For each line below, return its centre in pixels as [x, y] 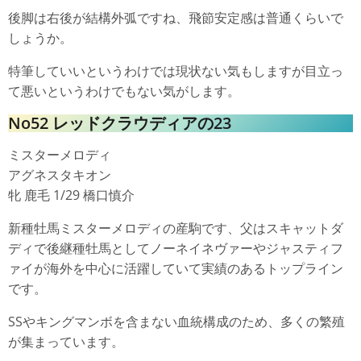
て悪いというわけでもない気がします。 [124, 91]
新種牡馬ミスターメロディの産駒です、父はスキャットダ [176, 228]
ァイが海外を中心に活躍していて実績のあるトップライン [176, 268]
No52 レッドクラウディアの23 [120, 123]
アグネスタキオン [60, 175]
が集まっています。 [66, 342]
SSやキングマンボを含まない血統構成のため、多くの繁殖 [176, 322]
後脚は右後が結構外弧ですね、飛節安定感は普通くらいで [176, 18]
